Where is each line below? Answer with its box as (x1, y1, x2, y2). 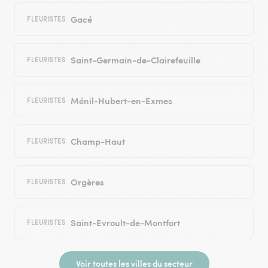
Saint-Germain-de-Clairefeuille (70, 53, 200, 66)
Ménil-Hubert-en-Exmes (70, 94, 172, 107)
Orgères (70, 175, 104, 188)
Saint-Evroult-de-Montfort (70, 216, 180, 229)
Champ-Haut (70, 135, 125, 148)
